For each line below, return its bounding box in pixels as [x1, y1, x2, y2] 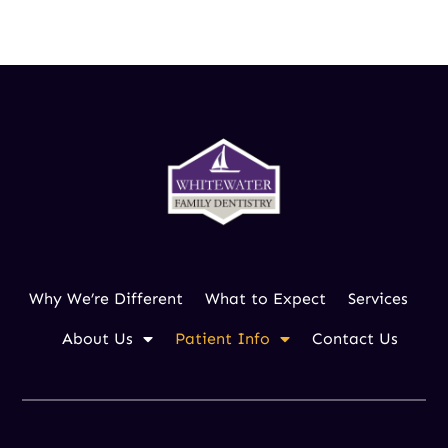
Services [348, 288, 408, 308]
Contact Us [311, 328, 398, 348]
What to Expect [205, 288, 326, 308]
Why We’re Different [29, 288, 183, 308]
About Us [61, 328, 133, 348]
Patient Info [174, 328, 270, 348]
